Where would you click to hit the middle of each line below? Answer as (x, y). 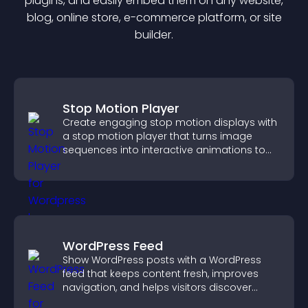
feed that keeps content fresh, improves (161, 274)
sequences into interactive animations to (164, 150)
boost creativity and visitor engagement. (163, 164)
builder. (154, 35)
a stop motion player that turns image (157, 136)
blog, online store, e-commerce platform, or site (154, 18)
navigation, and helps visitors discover (157, 287)
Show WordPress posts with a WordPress (162, 260)
